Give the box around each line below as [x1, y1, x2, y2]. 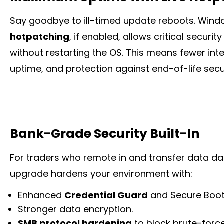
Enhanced [18, 188, 65, 201]
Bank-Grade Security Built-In [10, 125, 199, 143]
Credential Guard [64, 188, 148, 201]
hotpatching [10, 30, 69, 43]
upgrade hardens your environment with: [10, 167, 192, 180]
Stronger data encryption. [18, 202, 133, 215]
